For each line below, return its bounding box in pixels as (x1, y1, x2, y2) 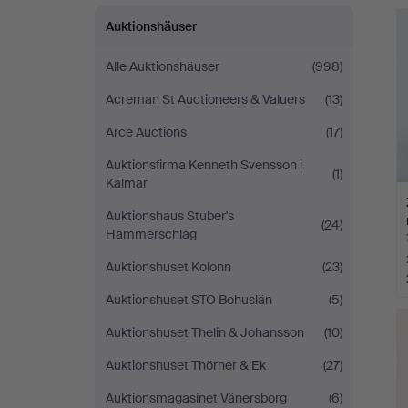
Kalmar (106, 175, 148, 191)
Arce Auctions (106, 124, 187, 140)
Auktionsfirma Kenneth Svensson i (106, 157, 302, 173)
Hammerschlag (106, 226, 197, 242)
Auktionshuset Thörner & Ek (106, 357, 266, 373)
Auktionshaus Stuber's (106, 208, 234, 224)
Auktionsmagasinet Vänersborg (106, 390, 287, 406)
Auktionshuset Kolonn (106, 259, 231, 275)
